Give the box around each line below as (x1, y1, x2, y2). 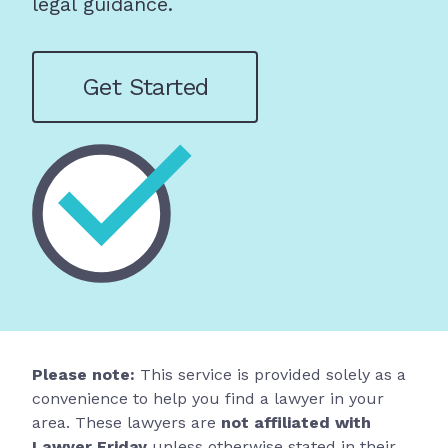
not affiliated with (221, 413, 371, 432)
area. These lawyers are (32, 413, 216, 432)
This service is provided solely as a (135, 365, 406, 384)
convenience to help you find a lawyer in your (32, 389, 384, 408)
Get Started (82, 73, 209, 101)
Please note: (32, 365, 135, 384)
